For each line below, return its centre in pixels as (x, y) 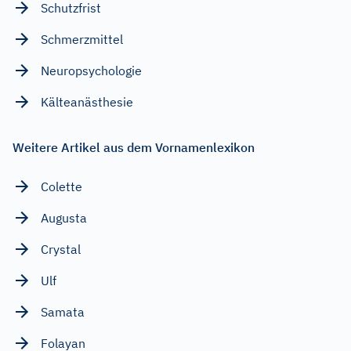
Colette (62, 187)
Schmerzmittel (82, 40)
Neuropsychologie (91, 71)
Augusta (64, 218)
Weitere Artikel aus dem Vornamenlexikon (134, 148)
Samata (63, 312)
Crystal (61, 250)
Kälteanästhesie (87, 102)
